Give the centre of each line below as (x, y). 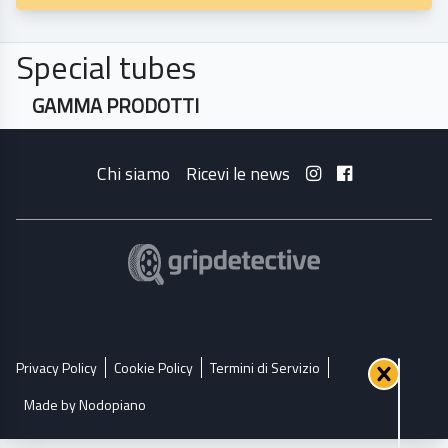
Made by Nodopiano (85, 405)
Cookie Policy (153, 368)
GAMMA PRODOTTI (115, 106)
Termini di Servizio (265, 368)
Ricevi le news (237, 174)
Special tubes (106, 67)
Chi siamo (133, 174)
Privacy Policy (56, 368)
